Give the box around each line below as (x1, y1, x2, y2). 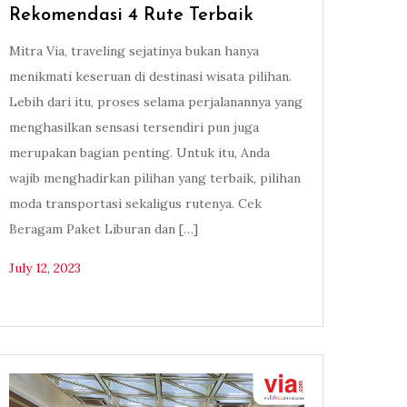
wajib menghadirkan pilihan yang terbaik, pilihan (9, 170, 302, 187)
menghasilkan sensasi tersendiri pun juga (9, 119, 260, 136)
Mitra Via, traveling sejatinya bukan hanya (9, 43, 260, 60)
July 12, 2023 (9, 260, 82, 277)
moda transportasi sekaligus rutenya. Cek (9, 195, 263, 213)
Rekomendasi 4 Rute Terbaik (9, 6, 254, 25)
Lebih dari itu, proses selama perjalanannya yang (9, 94, 303, 111)
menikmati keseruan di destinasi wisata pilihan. (9, 68, 293, 85)
